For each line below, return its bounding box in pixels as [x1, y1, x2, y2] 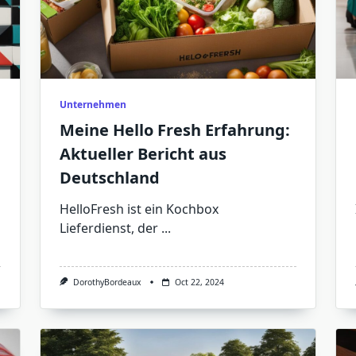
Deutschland [59, 167, 160, 188]
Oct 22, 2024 [174, 277, 224, 288]
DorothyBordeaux [72, 277, 141, 288]
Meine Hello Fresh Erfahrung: [59, 119, 290, 141]
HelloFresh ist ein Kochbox [59, 200, 219, 218]
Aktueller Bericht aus [59, 143, 226, 164]
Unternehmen [59, 98, 126, 111]
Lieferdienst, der [59, 219, 158, 237]
